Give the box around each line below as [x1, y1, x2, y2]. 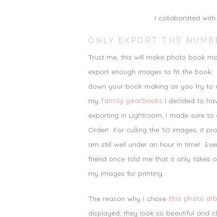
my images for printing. [88, 169, 164, 178]
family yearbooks [100, 96, 162, 105]
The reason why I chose [88, 194, 169, 203]
